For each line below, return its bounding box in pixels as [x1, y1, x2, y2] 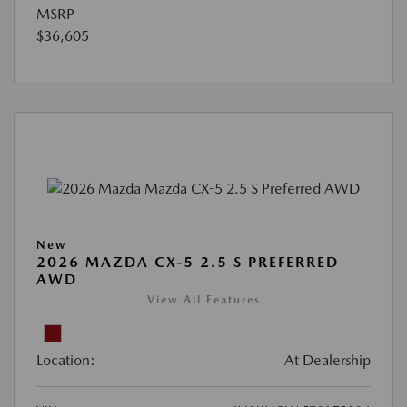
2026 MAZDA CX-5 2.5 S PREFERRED [36, 253, 339, 271]
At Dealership [284, 351, 371, 369]
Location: [36, 351, 95, 369]
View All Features [146, 293, 261, 306]
